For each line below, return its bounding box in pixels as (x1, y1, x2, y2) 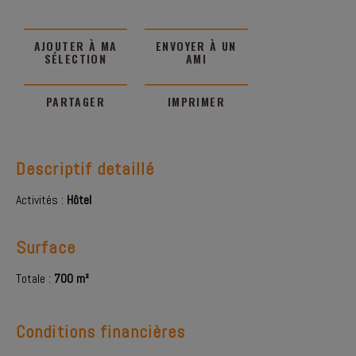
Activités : (16, 192, 67, 208)
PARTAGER (45, 93, 106, 110)
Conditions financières (16, 320, 186, 342)
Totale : (16, 270, 54, 287)
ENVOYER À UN (156, 37, 237, 54)
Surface (16, 236, 75, 258)
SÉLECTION (44, 50, 107, 67)
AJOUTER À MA (33, 37, 118, 54)
